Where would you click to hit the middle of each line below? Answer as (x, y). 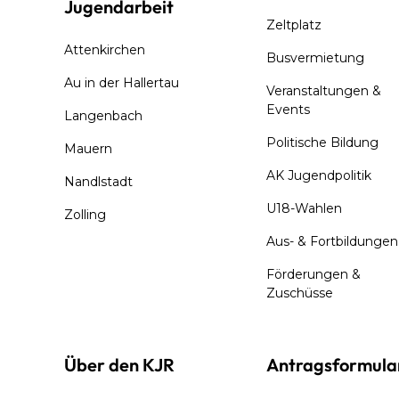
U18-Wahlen (304, 209)
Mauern (89, 149)
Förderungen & (313, 275)
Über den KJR (120, 365)
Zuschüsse (299, 293)
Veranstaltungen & (323, 91)
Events (288, 110)
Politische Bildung (322, 143)
